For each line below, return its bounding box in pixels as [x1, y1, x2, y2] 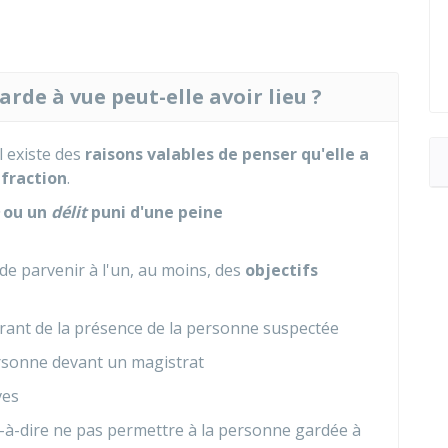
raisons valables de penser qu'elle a [81, 143, 369, 165]
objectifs [245, 259, 318, 281]
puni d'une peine [87, 201, 223, 223]
